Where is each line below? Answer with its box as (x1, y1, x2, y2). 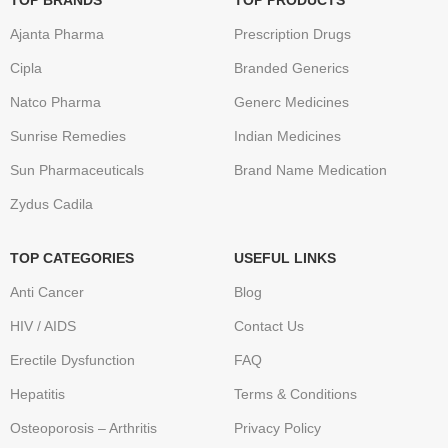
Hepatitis (10, 386, 65, 403)
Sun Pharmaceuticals (10, 162, 144, 179)
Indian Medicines (233, 128, 341, 145)
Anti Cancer (10, 284, 84, 301)
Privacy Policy (233, 420, 321, 437)
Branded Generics (233, 60, 349, 77)
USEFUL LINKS (233, 250, 336, 267)
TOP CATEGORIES (10, 250, 134, 267)
